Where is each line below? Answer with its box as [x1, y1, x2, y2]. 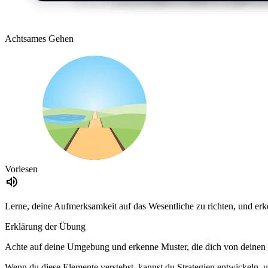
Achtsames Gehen [5, 33, 74, 44]
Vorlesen [5, 164, 38, 175]
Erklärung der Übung [5, 221, 86, 232]
